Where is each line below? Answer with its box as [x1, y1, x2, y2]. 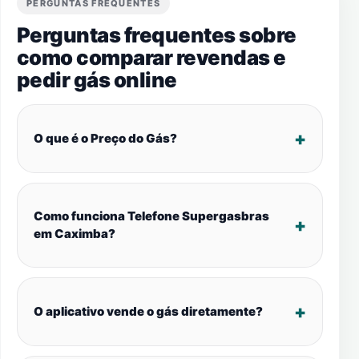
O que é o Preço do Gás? [34, 131, 177, 146]
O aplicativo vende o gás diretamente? [34, 304, 263, 319]
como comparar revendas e [17, 45, 286, 70]
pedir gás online [17, 67, 177, 92]
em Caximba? [34, 226, 115, 241]
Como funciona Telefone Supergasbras [34, 208, 269, 224]
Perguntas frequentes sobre [17, 22, 296, 47]
